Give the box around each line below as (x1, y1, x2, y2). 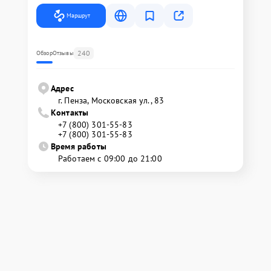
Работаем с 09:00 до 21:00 (58, 153, 162, 164)
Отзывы (52, 49, 74, 57)
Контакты (51, 107, 89, 118)
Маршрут (67, 11, 90, 19)
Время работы (51, 141, 106, 152)
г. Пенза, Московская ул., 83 (58, 95, 165, 106)
